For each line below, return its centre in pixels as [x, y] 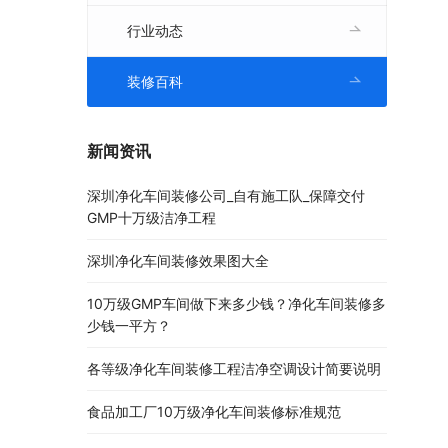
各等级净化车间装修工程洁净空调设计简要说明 [234, 369]
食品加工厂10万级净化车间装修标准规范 [214, 412]
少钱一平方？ [129, 326]
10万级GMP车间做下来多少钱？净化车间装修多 [236, 304]
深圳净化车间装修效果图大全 [178, 261]
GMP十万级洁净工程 [151, 218]
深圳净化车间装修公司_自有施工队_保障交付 [226, 196]
